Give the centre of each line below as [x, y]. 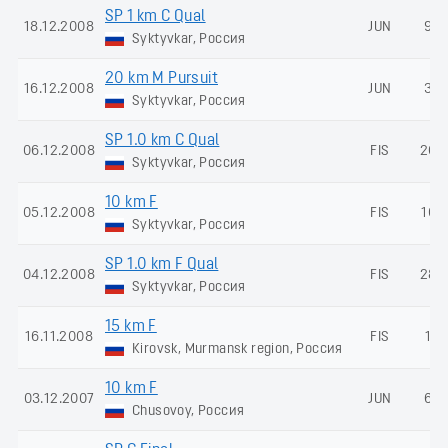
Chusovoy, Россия [186, 411]
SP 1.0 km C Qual [162, 140]
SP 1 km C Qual [155, 16]
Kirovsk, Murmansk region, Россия [235, 349]
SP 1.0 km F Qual [162, 264]
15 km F [131, 326]
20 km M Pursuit [161, 78]
